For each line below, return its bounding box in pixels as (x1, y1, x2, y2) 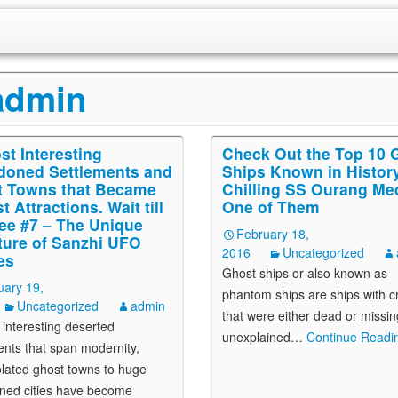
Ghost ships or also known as (222, 264, 387, 282)
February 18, (236, 225, 309, 243)
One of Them (222, 195, 320, 218)
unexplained (222, 328, 291, 346)
